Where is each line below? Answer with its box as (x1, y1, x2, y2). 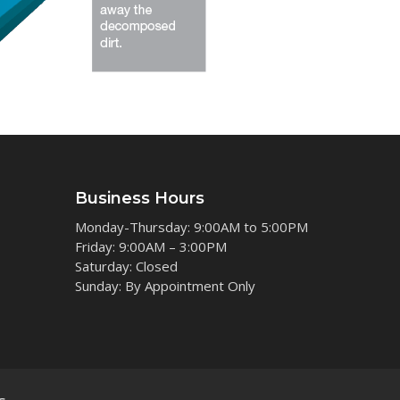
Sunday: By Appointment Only (74, 276, 255, 295)
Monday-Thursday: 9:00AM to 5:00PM (74, 217, 308, 236)
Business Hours (74, 187, 204, 208)
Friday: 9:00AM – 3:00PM (74, 237, 227, 255)
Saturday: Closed (74, 256, 303, 275)
